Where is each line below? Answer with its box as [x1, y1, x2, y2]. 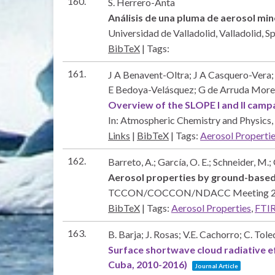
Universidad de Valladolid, [108, 26, 219, 39]
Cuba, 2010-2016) [108, 258, 187, 270]
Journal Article [195, 261, 238, 269]
